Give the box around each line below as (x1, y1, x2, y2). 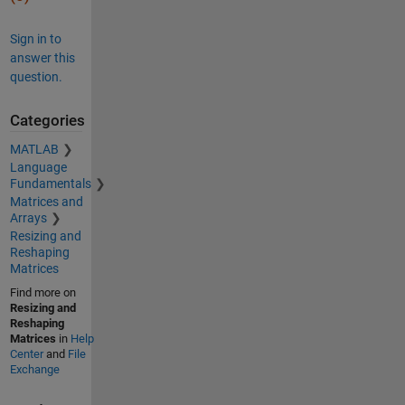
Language (9, 160, 67, 175)
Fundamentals (9, 176, 91, 192)
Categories (9, 111, 85, 129)
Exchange (9, 363, 60, 377)
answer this (9, 50, 75, 65)
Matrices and (9, 194, 83, 210)
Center (9, 347, 43, 362)
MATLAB (9, 142, 59, 157)
